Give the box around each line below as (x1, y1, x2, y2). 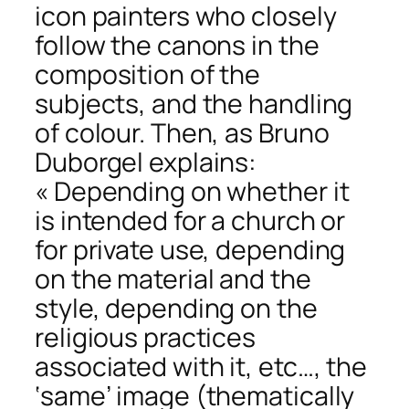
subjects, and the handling (35, 85, 353, 121)
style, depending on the (35, 289, 318, 326)
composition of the (35, 56, 261, 92)
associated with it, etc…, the (35, 348, 368, 384)
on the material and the (35, 260, 311, 297)
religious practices (35, 319, 257, 355)
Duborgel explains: (35, 143, 257, 180)
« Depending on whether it (35, 173, 350, 209)
